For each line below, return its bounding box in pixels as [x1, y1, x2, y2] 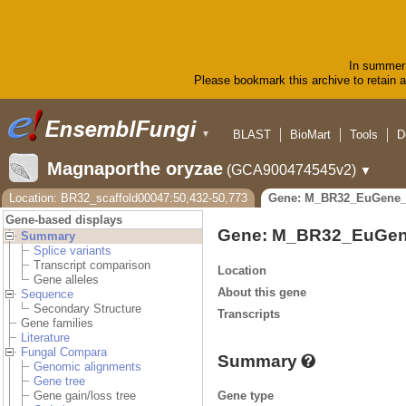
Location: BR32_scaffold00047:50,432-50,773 [9, 191, 247, 206]
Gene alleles [34, 273, 99, 287]
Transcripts [217, 306, 280, 321]
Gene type [217, 388, 274, 402]
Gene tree [34, 374, 85, 389]
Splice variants [34, 244, 111, 258]
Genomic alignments [34, 360, 141, 374]
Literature [21, 331, 70, 345]
